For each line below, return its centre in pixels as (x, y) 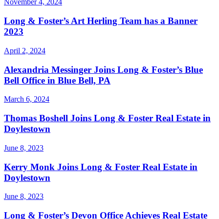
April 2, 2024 (25, 50)
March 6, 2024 (27, 99)
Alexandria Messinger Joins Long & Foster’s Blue (103, 69)
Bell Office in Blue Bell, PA (57, 80)
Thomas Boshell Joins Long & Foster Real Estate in (107, 118)
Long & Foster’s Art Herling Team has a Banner (101, 21)
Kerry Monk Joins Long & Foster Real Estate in (101, 167)
